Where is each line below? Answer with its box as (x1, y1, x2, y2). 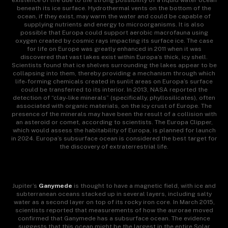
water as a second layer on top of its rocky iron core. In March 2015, (13, 198, 215, 206)
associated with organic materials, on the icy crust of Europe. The (16, 102, 212, 110)
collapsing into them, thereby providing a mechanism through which (13, 70, 215, 77)
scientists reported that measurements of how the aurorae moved (15, 207, 213, 214)
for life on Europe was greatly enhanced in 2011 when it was (26, 45, 202, 53)
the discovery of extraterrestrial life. (60, 143, 168, 151)
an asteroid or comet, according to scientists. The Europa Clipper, (15, 119, 213, 126)
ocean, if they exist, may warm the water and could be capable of (17, 13, 211, 20)
